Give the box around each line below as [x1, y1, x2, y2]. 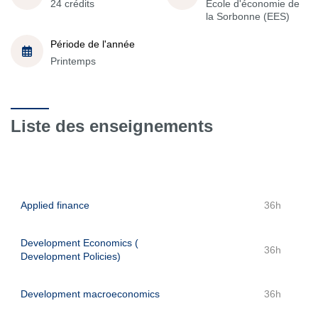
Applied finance [21, 199, 89, 211]
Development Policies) [21, 251, 121, 262]
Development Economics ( [21, 237, 138, 248]
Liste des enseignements [11, 116, 213, 136]
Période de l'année [50, 38, 135, 50]
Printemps [50, 55, 96, 67]
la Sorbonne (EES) [206, 10, 290, 22]
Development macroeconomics [21, 288, 160, 300]
